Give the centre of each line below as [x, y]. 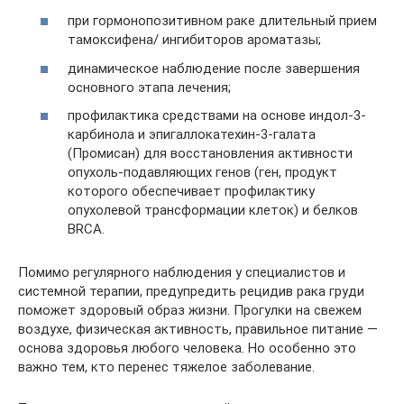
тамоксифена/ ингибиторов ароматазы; [194, 40]
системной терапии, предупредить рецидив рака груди [191, 292]
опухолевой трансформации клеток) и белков [213, 211]
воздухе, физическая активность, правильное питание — [198, 330]
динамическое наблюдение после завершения [214, 68]
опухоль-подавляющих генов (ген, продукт [202, 173]
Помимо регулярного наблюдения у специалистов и [182, 273]
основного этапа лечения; [149, 87]
